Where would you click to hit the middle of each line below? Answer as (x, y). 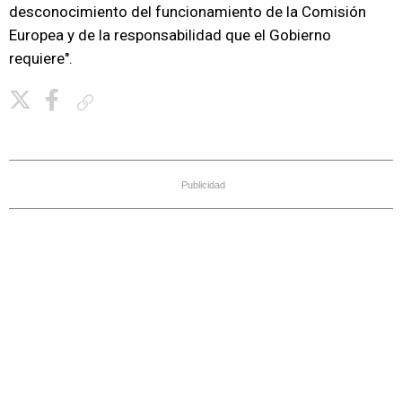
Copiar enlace (133, 102)
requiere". (41, 58)
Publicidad (203, 185)
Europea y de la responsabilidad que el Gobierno (170, 35)
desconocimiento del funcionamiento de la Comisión (188, 12)
